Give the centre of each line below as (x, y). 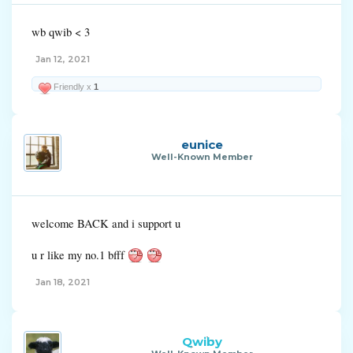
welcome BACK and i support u (106, 223)
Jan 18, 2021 (63, 282)
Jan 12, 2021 (63, 59)
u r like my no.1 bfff (80, 255)
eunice (202, 145)
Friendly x (72, 87)
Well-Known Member (202, 157)
